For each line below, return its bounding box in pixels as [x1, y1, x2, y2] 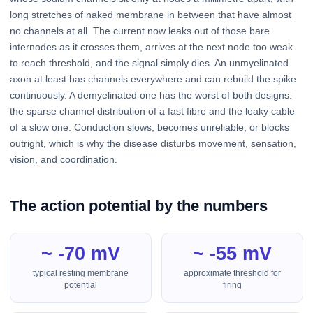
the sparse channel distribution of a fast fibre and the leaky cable [10, 105, 295, 117]
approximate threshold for [184, 268, 281, 278]
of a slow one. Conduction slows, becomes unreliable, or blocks [10, 122, 289, 133]
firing [223, 279, 242, 290]
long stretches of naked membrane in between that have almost [10, 9, 291, 21]
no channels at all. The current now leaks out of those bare [10, 25, 270, 37]
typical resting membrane [33, 268, 129, 278]
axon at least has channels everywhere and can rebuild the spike [10, 73, 296, 85]
